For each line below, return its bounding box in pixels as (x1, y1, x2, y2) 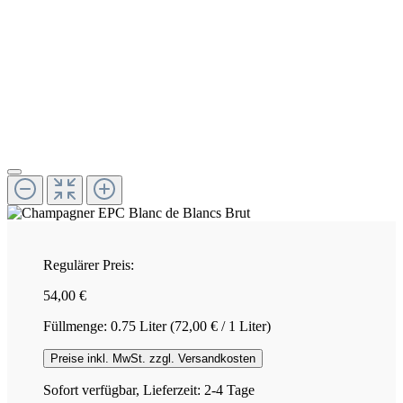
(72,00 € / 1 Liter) (170, 318, 271, 334)
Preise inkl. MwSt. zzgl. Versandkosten (50, 351, 255, 365)
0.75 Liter (111, 318, 170, 334)
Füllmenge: (43, 318, 111, 334)
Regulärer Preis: (43, 256, 134, 273)
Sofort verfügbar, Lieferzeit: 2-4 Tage (43, 381, 255, 398)
